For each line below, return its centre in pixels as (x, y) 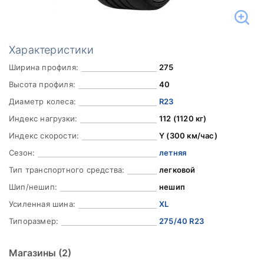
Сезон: (22, 153)
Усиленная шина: (42, 204)
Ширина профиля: (44, 67)
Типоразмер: (34, 221)
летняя (173, 153)
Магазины (34, 253)
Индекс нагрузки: (43, 118)
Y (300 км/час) (188, 136)
